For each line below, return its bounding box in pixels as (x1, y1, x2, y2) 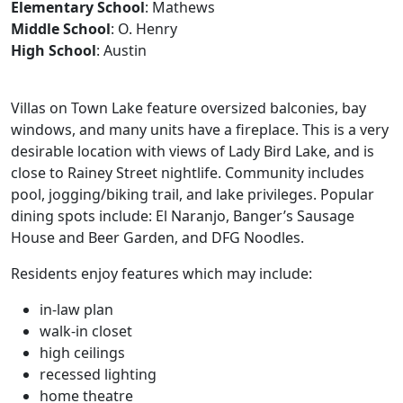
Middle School (11, 19, 111, 39)
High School (11, 40, 96, 60)
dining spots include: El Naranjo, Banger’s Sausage (11, 206, 354, 226)
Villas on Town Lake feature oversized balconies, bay (11, 98, 366, 118)
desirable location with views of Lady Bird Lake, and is (11, 141, 374, 161)
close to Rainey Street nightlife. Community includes (11, 163, 364, 183)
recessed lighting (40, 364, 157, 384)
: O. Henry (111, 19, 177, 39)
